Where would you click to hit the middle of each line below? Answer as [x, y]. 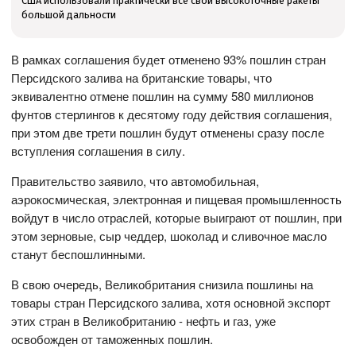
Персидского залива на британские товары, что [142, 78]
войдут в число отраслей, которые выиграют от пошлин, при [177, 218]
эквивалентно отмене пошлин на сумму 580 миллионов [163, 96]
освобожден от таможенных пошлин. [112, 339]
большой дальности [68, 15]
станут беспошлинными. [79, 254]
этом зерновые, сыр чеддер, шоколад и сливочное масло [169, 236]
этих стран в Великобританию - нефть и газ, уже [144, 321]
